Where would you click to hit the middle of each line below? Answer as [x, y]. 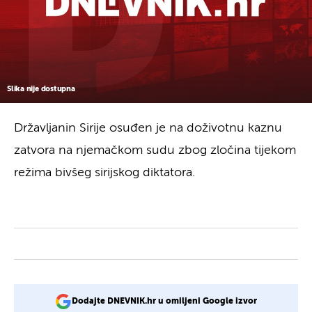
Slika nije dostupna [41, 88]
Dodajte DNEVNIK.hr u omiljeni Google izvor [164, 301]
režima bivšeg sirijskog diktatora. [104, 172]
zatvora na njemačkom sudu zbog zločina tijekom [155, 150]
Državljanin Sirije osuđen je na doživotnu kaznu [148, 128]
